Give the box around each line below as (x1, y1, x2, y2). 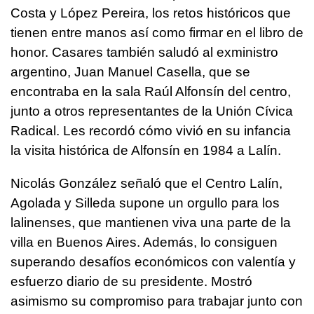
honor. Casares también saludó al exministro (11, 44, 278, 60)
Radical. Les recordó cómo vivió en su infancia (11, 123, 291, 138)
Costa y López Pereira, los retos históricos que (11, 5, 291, 20)
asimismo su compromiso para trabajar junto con (11, 293, 303, 308)
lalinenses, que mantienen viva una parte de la (11, 214, 291, 230)
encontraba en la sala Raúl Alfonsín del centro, (11, 83, 291, 99)
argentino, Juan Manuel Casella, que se (11, 64, 250, 79)
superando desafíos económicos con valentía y (11, 254, 296, 269)
